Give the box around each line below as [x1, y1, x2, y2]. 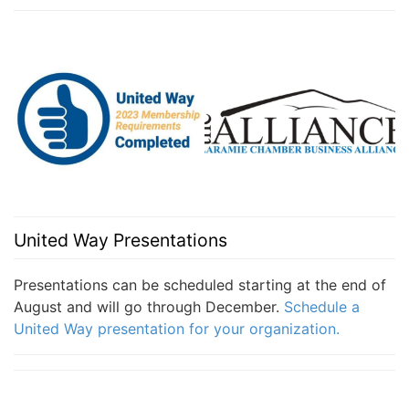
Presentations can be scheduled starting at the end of [14, 276, 386, 295]
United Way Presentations [14, 229, 227, 252]
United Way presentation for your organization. [14, 320, 340, 339]
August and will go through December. [14, 298, 284, 317]
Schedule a [284, 298, 360, 317]
